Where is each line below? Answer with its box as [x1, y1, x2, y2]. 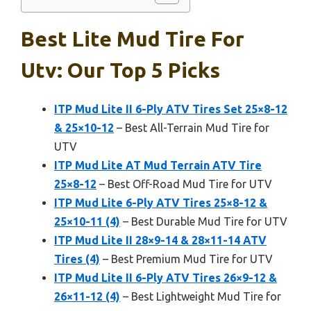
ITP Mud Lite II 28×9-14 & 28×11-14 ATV [54, 234, 267, 246]
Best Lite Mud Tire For [21, 27, 244, 51]
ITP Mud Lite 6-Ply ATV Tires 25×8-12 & [54, 196, 267, 209]
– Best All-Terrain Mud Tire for [114, 121, 269, 134]
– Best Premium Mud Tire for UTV [100, 253, 273, 265]
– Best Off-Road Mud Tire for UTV [96, 178, 272, 190]
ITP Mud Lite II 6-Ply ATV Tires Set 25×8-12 [54, 103, 287, 115]
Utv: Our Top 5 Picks [21, 58, 220, 82]
